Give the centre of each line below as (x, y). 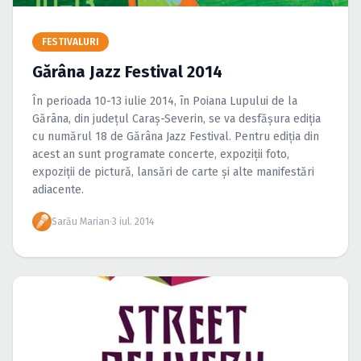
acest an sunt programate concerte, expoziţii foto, (161, 154)
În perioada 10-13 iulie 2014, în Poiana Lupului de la (165, 101)
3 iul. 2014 (133, 222)
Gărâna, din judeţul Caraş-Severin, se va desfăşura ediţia (176, 119)
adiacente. (58, 190)
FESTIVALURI (71, 42)
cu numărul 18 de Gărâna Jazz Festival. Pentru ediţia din (176, 137)
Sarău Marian (81, 222)
